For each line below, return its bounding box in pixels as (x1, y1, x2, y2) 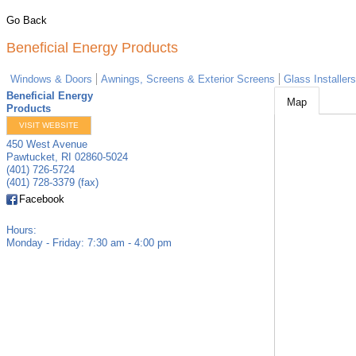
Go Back (6, 14, 47, 26)
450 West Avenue (6, 138, 87, 150)
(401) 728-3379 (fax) (6, 176, 99, 188)
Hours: (6, 224, 37, 236)
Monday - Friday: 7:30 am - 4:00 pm (6, 237, 172, 249)
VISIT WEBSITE (19, 121, 79, 130)
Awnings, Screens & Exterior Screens (101, 73, 275, 85)
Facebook (19, 193, 64, 205)
